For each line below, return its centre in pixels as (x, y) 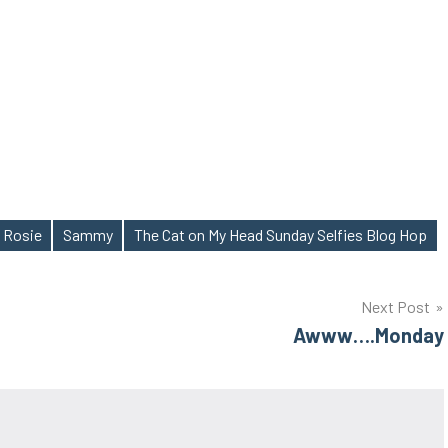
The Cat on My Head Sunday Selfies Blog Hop (280, 235)
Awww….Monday (368, 334)
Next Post (395, 306)
